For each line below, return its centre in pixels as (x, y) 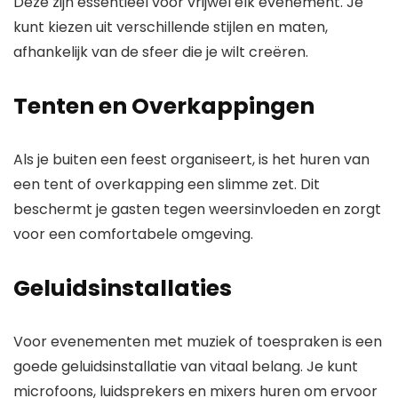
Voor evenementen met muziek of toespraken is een (198, 342)
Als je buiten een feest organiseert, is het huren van (191, 160)
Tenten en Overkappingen (164, 107)
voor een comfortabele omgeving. (133, 235)
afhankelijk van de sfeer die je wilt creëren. (161, 52)
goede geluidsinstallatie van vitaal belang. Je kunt (186, 367)
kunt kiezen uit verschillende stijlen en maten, (171, 28)
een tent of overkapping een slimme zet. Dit (167, 185)
